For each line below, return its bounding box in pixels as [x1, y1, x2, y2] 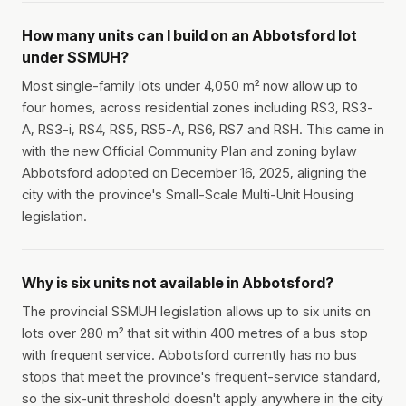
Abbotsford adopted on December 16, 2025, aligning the [22, 164, 367, 182]
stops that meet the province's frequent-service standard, [22, 368, 381, 386]
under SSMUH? [22, 48, 129, 67]
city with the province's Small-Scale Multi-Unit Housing [22, 186, 353, 204]
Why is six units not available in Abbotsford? [22, 274, 333, 293]
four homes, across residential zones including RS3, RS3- [22, 99, 373, 117]
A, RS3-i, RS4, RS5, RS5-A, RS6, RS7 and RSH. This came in [22, 121, 384, 139]
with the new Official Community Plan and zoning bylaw [22, 142, 356, 160]
